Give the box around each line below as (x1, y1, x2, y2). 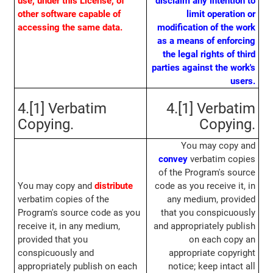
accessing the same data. (17, 22, 122, 34)
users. (230, 76, 256, 87)
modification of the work (157, 22, 256, 34)
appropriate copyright (169, 247, 256, 259)
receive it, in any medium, (17, 221, 120, 232)
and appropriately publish (154, 221, 256, 232)
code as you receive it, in (155, 180, 256, 192)
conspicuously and (17, 247, 94, 259)
